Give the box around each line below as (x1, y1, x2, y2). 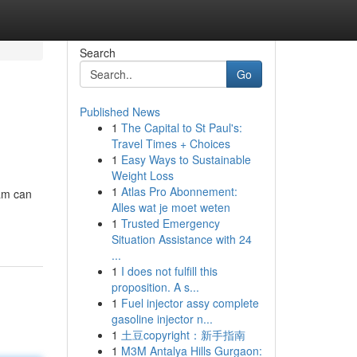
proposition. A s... (111, 279, 199, 295)
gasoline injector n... (111, 311, 213, 327)
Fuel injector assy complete (120, 295, 259, 311)
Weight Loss (111, 167, 174, 183)
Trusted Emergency (120, 215, 220, 231)
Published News (79, 104, 160, 120)
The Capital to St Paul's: (120, 120, 242, 135)
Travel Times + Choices (111, 135, 230, 151)
